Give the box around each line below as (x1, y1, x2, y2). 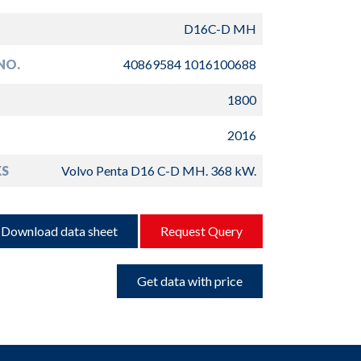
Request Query (160, 223, 243, 239)
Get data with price (136, 273, 243, 288)
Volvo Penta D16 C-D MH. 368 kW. (60, 163, 256, 178)
